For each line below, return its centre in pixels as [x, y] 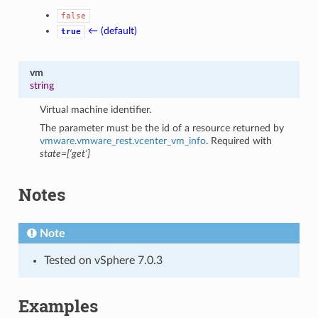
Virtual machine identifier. [96, 109]
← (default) [113, 31]
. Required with [239, 141]
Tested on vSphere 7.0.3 [103, 260]
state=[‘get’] [65, 153]
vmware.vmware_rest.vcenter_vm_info [123, 141]
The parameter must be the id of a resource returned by [162, 128]
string [42, 85]
